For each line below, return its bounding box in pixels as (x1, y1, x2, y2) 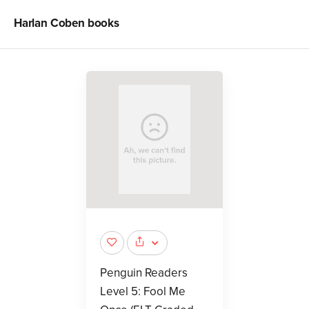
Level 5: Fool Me (100, 283, 186, 299)
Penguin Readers (100, 265, 188, 280)
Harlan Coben (14, 16, 85, 31)
